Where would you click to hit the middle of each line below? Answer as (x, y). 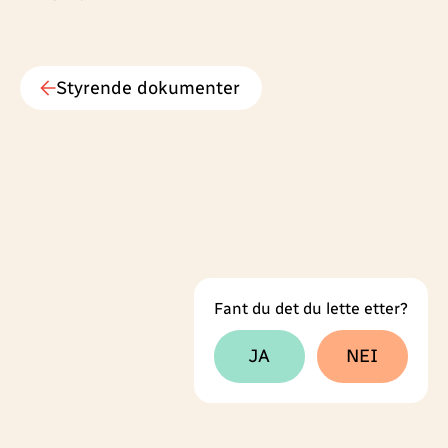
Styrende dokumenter (148, 88)
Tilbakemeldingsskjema (299, 337)
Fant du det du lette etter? (311, 308)
